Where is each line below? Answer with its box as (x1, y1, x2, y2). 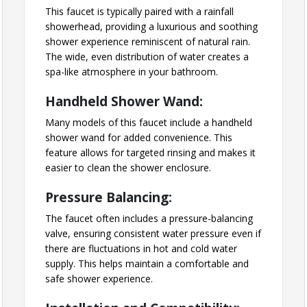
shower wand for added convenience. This (45, 131, 232, 145)
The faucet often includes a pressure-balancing (45, 212, 253, 225)
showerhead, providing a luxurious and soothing (45, 20, 258, 34)
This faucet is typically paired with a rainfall (45, 5, 234, 19)
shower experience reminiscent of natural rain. (45, 35, 250, 49)
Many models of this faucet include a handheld (45, 116, 252, 130)
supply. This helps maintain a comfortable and (45, 257, 249, 271)
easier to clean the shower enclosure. (45, 161, 211, 175)
